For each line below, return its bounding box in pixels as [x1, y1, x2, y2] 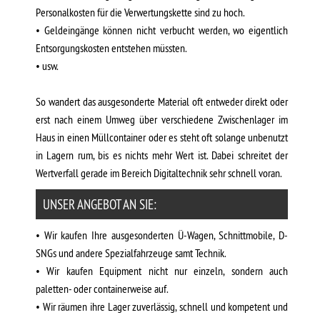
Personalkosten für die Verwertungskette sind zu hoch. [36, 5, 245, 19]
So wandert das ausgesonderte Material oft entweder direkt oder [36, 94, 288, 109]
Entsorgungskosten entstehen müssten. [36, 41, 187, 55]
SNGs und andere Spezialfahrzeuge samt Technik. [36, 246, 226, 260]
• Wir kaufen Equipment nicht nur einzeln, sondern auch [36, 264, 288, 278]
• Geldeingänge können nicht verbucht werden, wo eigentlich [36, 23, 288, 37]
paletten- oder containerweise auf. [36, 281, 169, 296]
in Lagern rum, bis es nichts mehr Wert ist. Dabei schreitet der [36, 148, 288, 162]
